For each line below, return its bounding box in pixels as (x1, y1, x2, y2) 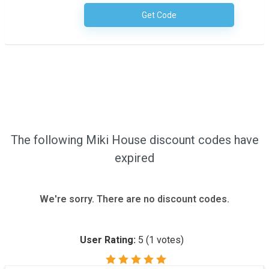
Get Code (142, 10, 177, 20)
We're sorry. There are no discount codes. (40, 193, 229, 205)
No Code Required (166, 11, 234, 21)
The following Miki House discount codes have (10, 133, 259, 148)
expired (115, 151, 154, 166)
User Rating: (79, 234, 138, 246)
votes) (154, 234, 184, 246)
